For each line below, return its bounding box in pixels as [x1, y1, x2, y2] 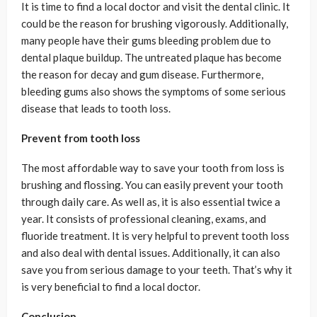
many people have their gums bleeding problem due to [21, 33, 271, 47]
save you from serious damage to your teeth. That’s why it [21, 263, 292, 276]
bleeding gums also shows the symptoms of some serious [21, 84, 286, 98]
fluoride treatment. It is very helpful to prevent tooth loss [21, 229, 289, 242]
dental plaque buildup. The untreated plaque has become [21, 50, 282, 64]
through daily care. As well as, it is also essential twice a [21, 195, 280, 208]
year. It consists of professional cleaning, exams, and [21, 212, 266, 225]
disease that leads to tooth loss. [21, 101, 171, 115]
